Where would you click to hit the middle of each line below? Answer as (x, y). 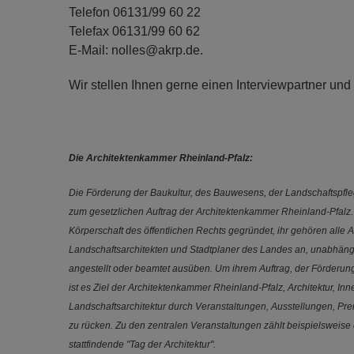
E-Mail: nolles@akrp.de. (136, 50)
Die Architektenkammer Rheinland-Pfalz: (161, 158)
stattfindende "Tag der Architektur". (142, 345)
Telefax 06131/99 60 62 (134, 31)
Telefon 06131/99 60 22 (135, 12)
